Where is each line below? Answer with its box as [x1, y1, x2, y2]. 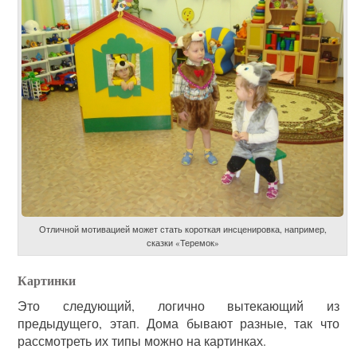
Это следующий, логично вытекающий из [18, 297, 339, 315]
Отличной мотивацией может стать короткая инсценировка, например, [38, 223, 327, 236]
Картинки [18, 271, 76, 290]
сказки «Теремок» [146, 237, 219, 249]
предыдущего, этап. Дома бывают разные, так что [18, 315, 339, 332]
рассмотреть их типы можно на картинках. [18, 332, 267, 350]
